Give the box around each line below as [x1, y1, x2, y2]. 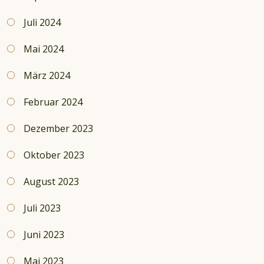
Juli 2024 [24, 16, 61, 29]
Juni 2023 [24, 228, 64, 242]
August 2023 [24, 175, 79, 189]
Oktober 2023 [24, 148, 84, 162]
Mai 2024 [24, 42, 64, 56]
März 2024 [24, 69, 70, 82]
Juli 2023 [24, 202, 61, 215]
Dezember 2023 [24, 122, 93, 136]
